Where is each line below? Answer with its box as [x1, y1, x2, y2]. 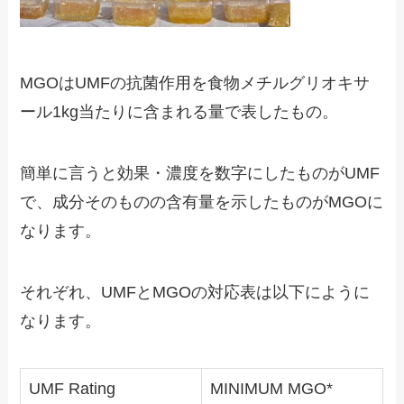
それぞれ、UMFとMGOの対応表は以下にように [20, 282, 371, 301]
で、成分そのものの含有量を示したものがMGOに [20, 193, 384, 212]
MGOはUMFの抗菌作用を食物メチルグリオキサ [20, 74, 371, 93]
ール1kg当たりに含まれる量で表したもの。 [20, 103, 339, 122]
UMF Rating [29, 379, 116, 398]
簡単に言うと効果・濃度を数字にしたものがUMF [20, 164, 381, 183]
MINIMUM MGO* [210, 379, 334, 398]
